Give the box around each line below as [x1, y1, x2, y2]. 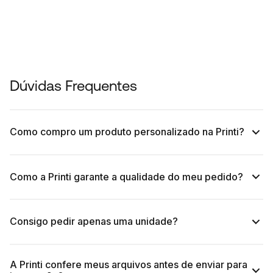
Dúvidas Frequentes [10, 77, 137, 94]
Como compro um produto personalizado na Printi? [10, 126, 244, 138]
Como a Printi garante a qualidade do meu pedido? [10, 170, 243, 183]
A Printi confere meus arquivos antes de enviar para [10, 258, 247, 271]
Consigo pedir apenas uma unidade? [10, 215, 178, 228]
